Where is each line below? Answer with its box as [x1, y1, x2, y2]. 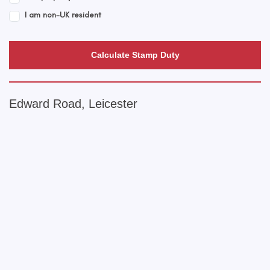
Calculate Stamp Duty [90, 50, 180, 60]
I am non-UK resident [25, 10, 101, 20]
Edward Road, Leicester [9, 97, 137, 111]
